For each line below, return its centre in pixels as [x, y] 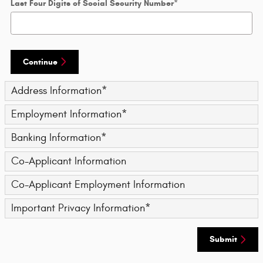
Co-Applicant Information [69, 161]
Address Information [56, 91]
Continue [40, 62]
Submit [223, 240]
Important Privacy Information [78, 208]
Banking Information [56, 138]
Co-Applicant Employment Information [98, 185]
